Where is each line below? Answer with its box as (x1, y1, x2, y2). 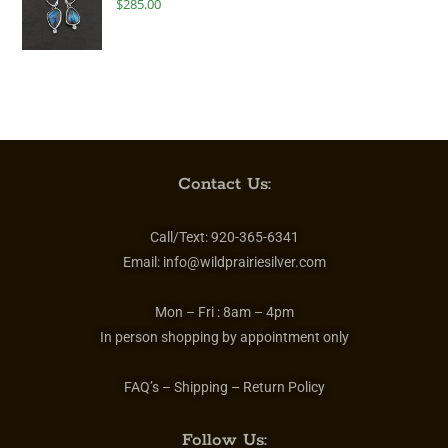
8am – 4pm (222, 304, 294, 320)
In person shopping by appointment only (99, 329, 349, 345)
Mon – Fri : (154, 304, 223, 320)
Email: (122, 254, 163, 270)
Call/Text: (149, 229, 211, 245)
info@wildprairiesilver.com (162, 254, 326, 270)
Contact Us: (177, 173, 271, 195)
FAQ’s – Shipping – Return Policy (123, 379, 325, 395)
